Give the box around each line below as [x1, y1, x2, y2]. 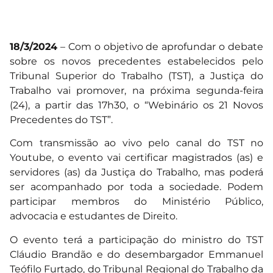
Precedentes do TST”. [10, 114, 113, 126]
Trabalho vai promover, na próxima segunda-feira [10, 85, 263, 97]
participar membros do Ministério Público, [10, 196, 263, 208]
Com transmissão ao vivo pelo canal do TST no [10, 137, 263, 149]
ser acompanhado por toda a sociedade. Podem [10, 181, 263, 193]
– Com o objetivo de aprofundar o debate [57, 41, 263, 53]
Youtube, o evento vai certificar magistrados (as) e [10, 152, 263, 164]
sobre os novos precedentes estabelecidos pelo [10, 55, 263, 68]
